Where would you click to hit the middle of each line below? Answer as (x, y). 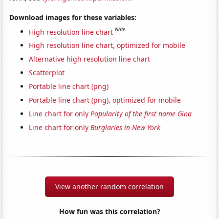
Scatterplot (47, 73)
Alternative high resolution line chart (90, 59)
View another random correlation (109, 187)
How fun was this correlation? (109, 212)
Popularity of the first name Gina (141, 114)
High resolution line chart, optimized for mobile (107, 45)
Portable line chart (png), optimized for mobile (105, 100)
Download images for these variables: (73, 17)
